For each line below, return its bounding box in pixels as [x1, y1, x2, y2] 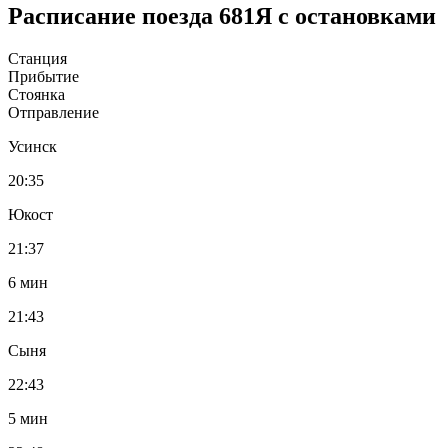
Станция [8, 49, 67, 67]
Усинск [8, 137, 57, 155]
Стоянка [8, 85, 65, 103]
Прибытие [8, 67, 79, 85]
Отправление [8, 103, 99, 121]
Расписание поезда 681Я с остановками [8, 2, 436, 29]
